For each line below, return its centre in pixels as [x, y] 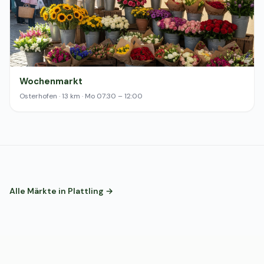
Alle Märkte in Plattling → [61, 191]
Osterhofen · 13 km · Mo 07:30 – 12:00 [81, 96]
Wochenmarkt [51, 81]
